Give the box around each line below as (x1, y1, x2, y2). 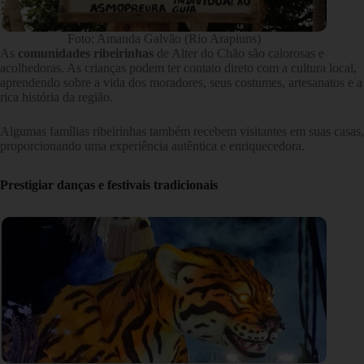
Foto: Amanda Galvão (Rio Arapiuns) (67, 31, 261, 45)
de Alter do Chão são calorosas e (154, 45, 324, 60)
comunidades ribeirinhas (18, 45, 154, 60)
